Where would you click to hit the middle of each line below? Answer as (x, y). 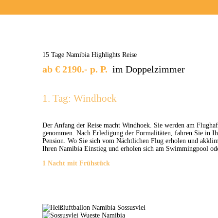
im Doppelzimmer (146, 69)
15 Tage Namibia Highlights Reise (90, 55)
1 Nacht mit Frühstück (77, 163)
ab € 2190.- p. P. (75, 69)
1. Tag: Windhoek (80, 99)
